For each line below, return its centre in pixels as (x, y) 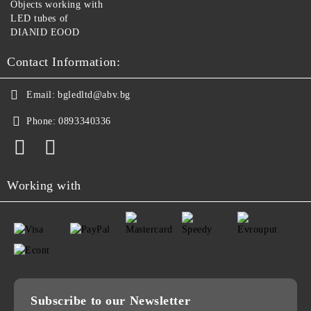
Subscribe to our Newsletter (111, 300)
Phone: (41, 121)
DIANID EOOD (45, 32)
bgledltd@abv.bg (94, 94)
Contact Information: (64, 61)
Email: (41, 94)
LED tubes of (40, 18)
